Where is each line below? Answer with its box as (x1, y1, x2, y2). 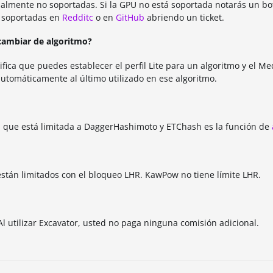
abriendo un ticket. (144, 12, 224, 23)
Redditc (62, 12, 93, 23)
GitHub (116, 12, 144, 23)
